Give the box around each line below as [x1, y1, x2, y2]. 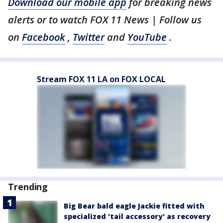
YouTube [127, 30, 167, 44]
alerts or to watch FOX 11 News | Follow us [8, 13, 202, 26]
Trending [8, 181, 48, 193]
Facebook [22, 30, 65, 44]
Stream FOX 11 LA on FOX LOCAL [37, 74, 166, 85]
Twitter [73, 30, 105, 44]
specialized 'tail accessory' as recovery [64, 212, 211, 221]
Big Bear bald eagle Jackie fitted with [64, 201, 205, 211]
